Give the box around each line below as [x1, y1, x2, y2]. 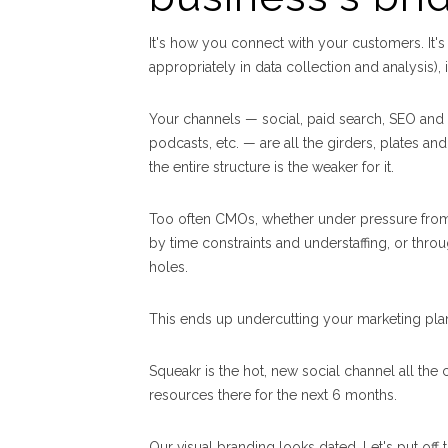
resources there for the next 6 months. [149, 387, 397, 404]
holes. [149, 259, 188, 276]
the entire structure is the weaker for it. [149, 159, 394, 176]
